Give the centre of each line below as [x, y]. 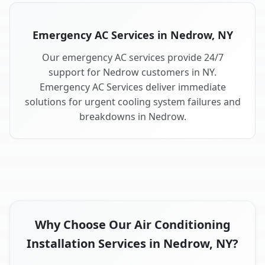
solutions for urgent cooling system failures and [132, 102]
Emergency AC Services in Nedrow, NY [132, 35]
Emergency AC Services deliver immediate [132, 87]
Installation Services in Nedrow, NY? [132, 244]
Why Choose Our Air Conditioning [132, 225]
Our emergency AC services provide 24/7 [132, 58]
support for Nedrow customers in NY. [132, 72]
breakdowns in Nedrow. [132, 117]
